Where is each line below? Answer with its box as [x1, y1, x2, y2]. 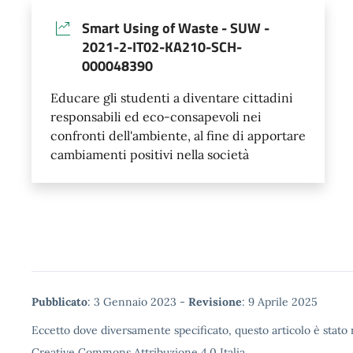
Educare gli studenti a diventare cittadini [50, 90, 293, 106]
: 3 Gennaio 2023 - [87, 295, 188, 310]
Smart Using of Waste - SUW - [82, 17, 269, 39]
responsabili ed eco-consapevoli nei [50, 109, 262, 125]
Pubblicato [32, 295, 87, 310]
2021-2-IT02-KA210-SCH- [82, 36, 242, 58]
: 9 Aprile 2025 [242, 295, 318, 310]
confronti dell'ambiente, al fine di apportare [50, 128, 306, 144]
